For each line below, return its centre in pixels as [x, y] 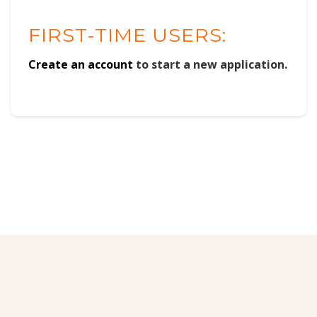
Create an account [81, 64]
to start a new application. [210, 64]
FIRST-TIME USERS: [127, 35]
